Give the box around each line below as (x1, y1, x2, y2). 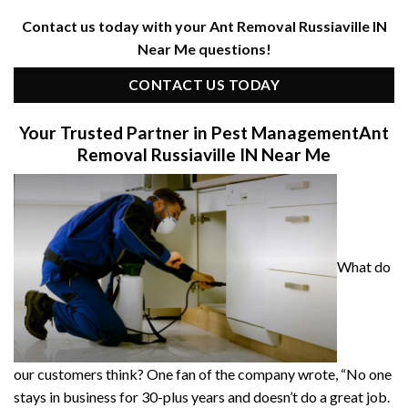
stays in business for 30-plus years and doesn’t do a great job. (14, 388, 390, 406)
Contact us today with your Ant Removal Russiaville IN (21, 16, 387, 35)
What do (337, 257, 391, 275)
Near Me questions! (137, 39, 271, 57)
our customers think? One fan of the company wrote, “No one (14, 365, 392, 383)
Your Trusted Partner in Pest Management (19, 121, 359, 143)
